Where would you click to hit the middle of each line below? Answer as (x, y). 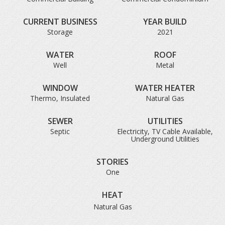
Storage (60, 32)
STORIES (113, 162)
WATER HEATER (165, 88)
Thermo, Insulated (60, 98)
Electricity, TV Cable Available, (165, 131)
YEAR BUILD (165, 22)
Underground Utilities (165, 139)
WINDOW (60, 88)
